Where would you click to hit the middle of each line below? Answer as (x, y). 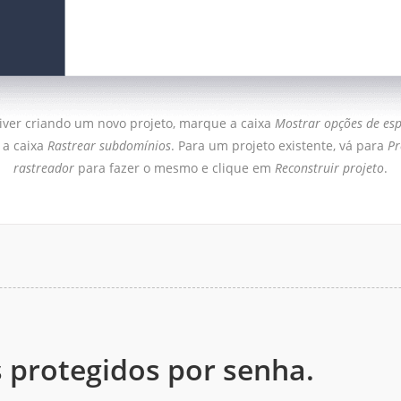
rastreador (44, 168)
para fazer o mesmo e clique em (175, 168)
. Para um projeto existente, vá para (279, 145)
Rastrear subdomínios (109, 145)
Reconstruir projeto (329, 168)
